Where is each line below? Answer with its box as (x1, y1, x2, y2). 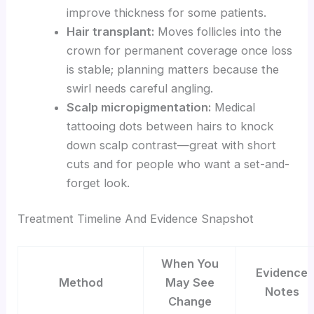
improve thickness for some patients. (66, 5, 266, 20)
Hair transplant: (66, 24, 154, 39)
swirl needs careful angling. (66, 81, 213, 95)
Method (58, 275, 103, 289)
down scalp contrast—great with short (66, 137, 276, 152)
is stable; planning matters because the (66, 62, 279, 76)
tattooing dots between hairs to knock (66, 118, 273, 133)
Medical (210, 100, 255, 114)
